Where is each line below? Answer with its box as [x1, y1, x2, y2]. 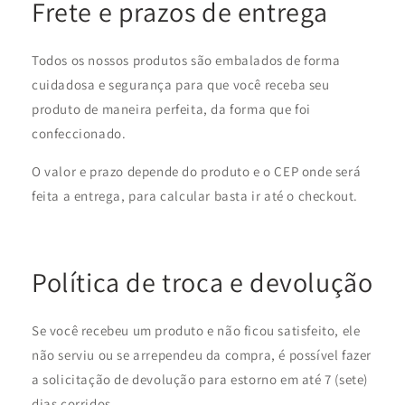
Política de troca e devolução [32, 264, 373, 301]
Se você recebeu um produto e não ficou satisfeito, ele [32, 322, 361, 340]
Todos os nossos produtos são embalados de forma [32, 52, 341, 70]
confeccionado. [32, 125, 127, 143]
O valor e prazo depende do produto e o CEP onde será [32, 163, 362, 181]
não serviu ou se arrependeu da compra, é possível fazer [32, 346, 372, 364]
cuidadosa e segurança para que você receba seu [32, 76, 330, 94]
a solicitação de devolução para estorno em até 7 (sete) [32, 371, 369, 389]
